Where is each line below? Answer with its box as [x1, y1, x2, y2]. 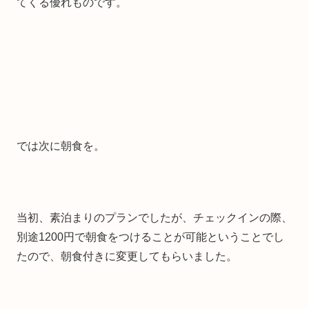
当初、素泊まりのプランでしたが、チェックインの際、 [17, 211, 292, 223]
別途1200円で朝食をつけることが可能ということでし [17, 230, 284, 243]
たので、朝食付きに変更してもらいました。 [17, 250, 237, 262]
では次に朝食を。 [17, 139, 105, 152]
